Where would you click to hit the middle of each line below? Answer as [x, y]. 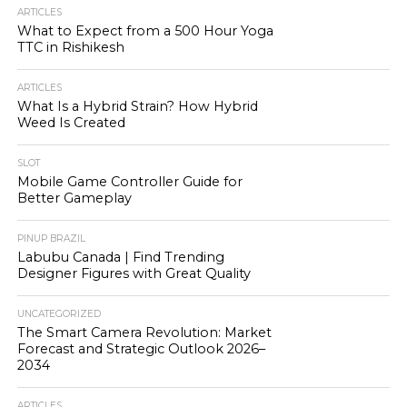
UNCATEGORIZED [59, 314]
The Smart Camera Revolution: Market [144, 333]
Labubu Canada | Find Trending [120, 257]
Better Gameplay [74, 198]
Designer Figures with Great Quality [134, 273]
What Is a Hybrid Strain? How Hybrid [137, 106]
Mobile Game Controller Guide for [129, 182]
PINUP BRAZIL [51, 238]
